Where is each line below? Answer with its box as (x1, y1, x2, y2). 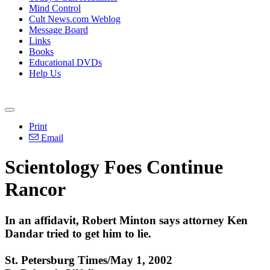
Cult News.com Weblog (29, 14, 121, 24)
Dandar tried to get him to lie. (5, 227, 151, 240)
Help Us (29, 68, 61, 78)
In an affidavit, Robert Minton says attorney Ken (5, 213, 248, 227)
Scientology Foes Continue (5, 156, 223, 178)
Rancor (5, 178, 66, 201)
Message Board (29, 25, 88, 35)
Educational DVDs (29, 57, 102, 67)
